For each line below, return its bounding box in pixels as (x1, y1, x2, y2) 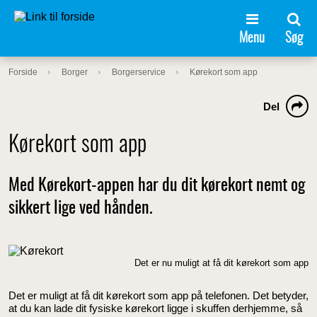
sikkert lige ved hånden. (8, 200, 153, 217)
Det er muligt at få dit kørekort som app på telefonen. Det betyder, (8, 289, 309, 301)
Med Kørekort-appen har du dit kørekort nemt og (8, 178, 305, 195)
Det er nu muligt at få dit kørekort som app (134, 257, 309, 268)
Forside (8, 67, 38, 77)
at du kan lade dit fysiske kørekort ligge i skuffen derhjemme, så (8, 301, 302, 314)
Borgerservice (112, 67, 166, 77)
